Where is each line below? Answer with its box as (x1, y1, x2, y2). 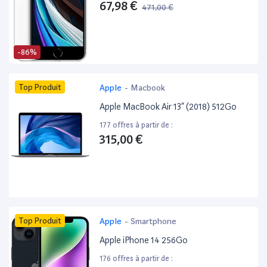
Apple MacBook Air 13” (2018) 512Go (100, 101, 237, 113)
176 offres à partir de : (100, 254, 173, 263)
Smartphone (131, 216, 177, 226)
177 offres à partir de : (100, 120, 173, 130)
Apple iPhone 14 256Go (100, 235, 188, 246)
